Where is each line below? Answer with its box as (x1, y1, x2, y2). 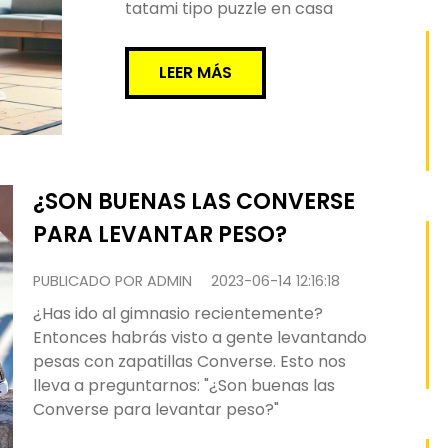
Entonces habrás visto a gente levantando (33, 326, 367, 349)
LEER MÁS (159, 61, 233, 84)
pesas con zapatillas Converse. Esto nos (33, 350, 346, 373)
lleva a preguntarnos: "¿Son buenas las (33, 374, 335, 397)
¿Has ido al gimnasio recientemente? (33, 302, 323, 325)
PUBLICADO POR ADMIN (33, 271, 192, 291)
